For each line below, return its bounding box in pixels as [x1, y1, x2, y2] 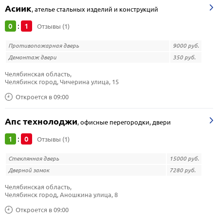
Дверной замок [8, 166, 49, 174]
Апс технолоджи [5, 116, 77, 127]
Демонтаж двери [8, 54, 56, 61]
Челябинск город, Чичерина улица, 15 [5, 78, 119, 86]
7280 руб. [169, 166, 196, 174]
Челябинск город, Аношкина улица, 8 [5, 191, 118, 199]
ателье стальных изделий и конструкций [35, 5, 158, 13]
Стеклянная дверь [8, 155, 59, 162]
